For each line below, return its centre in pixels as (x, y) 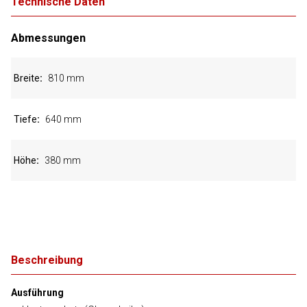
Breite (27, 78)
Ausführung (37, 293)
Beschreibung (47, 260)
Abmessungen (48, 38)
